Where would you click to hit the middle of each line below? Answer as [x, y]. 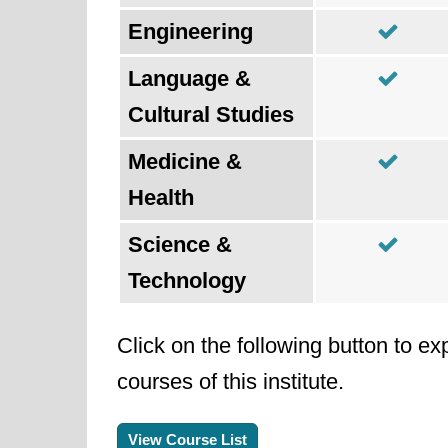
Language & [189, 78]
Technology [187, 280]
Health [161, 197]
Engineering [190, 31]
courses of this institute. [230, 381]
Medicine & [185, 161]
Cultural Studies [211, 114]
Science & [180, 244]
